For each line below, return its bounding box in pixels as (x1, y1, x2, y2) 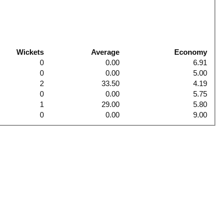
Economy (174, 47, 208, 56)
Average (91, 47, 120, 56)
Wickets (16, 47, 44, 56)
